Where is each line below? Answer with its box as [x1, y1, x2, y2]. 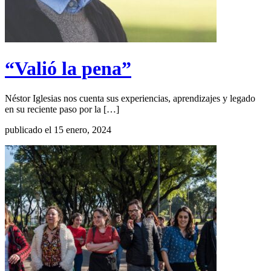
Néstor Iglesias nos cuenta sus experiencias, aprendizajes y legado [5, 93, 255, 103]
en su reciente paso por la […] [5, 103, 119, 114]
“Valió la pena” [5, 57, 131, 80]
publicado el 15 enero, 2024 [5, 124, 111, 135]
